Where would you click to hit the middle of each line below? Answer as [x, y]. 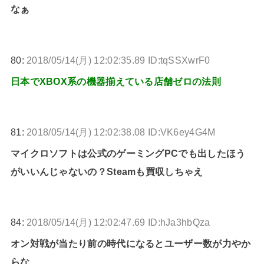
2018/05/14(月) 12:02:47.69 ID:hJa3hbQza [118, 222]
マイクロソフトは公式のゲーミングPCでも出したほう [128, 153]
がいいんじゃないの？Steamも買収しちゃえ [107, 171]
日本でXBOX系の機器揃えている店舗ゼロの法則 [115, 81]
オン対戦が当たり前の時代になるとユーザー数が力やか [131, 244]
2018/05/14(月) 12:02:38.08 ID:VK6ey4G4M [121, 132]
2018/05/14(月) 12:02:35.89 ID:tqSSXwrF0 [118, 60]
